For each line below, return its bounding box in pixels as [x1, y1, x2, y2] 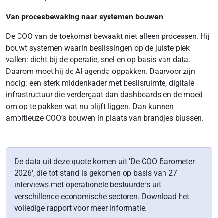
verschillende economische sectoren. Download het [14, 192, 189, 201]
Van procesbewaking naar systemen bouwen [6, 12, 163, 21]
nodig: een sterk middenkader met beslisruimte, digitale [6, 78, 194, 88]
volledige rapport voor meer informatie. [14, 203, 147, 213]
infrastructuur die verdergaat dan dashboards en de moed [6, 90, 203, 99]
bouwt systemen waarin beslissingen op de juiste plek [6, 43, 190, 53]
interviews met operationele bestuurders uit [14, 180, 161, 189]
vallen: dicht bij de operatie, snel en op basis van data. [6, 55, 190, 64]
